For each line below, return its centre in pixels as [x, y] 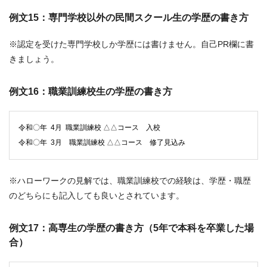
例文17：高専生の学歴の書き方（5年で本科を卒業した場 [131, 228]
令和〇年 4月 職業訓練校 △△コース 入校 [89, 128]
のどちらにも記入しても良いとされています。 [97, 196]
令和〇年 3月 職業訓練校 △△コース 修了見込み [102, 143]
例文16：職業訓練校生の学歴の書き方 [91, 92]
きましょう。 [34, 59]
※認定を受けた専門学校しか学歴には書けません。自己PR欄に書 [131, 44]
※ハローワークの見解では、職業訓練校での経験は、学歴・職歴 [130, 181]
